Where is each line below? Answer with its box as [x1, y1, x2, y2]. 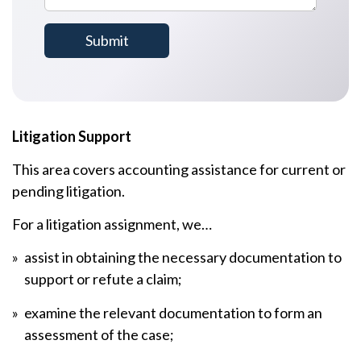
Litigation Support [12, 127, 131, 145]
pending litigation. [12, 181, 125, 200]
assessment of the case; [24, 325, 174, 343]
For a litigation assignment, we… [12, 214, 212, 233]
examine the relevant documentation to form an [24, 303, 322, 322]
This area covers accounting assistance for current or [12, 160, 346, 178]
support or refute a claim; [24, 269, 182, 288]
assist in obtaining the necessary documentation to [24, 247, 342, 266]
